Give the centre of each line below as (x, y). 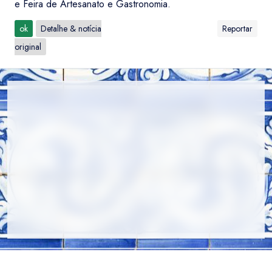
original (28, 47)
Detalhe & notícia (71, 29)
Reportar (237, 29)
